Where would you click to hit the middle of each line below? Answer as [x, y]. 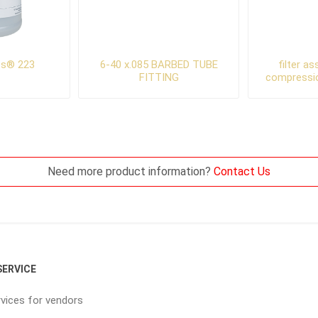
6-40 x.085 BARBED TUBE [159, 65]
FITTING [159, 78]
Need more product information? [131, 171]
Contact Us [242, 171]
